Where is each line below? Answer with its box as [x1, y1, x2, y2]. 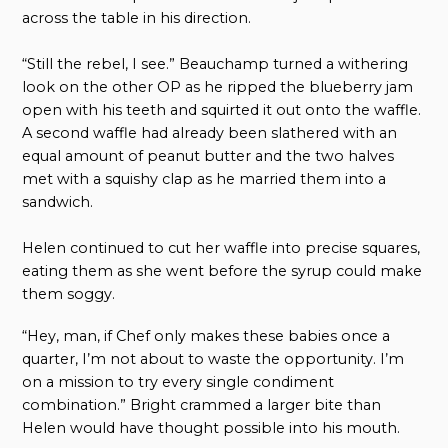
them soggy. [22, 285, 116, 304]
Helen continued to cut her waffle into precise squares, [22, 239, 421, 258]
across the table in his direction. [22, 9, 252, 28]
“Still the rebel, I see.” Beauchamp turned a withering [22, 55, 409, 74]
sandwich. [22, 193, 94, 212]
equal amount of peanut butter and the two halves [22, 147, 395, 166]
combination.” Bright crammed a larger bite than [22, 396, 382, 415]
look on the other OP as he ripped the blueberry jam [22, 78, 414, 97]
